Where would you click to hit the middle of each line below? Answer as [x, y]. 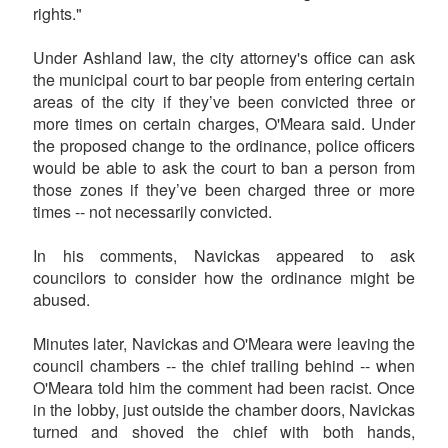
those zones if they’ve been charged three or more [224, 189]
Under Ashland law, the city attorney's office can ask [224, 57]
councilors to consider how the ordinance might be [224, 277]
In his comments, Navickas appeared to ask [224, 255]
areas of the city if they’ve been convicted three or [224, 101]
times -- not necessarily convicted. [152, 211]
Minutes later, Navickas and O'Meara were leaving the [224, 343]
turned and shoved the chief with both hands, [224, 431]
